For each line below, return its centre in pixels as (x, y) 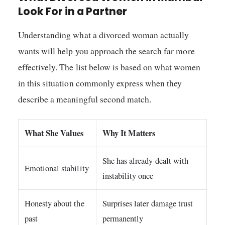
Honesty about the (54, 204)
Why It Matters (129, 133)
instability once (128, 176)
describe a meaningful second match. (85, 99)
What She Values (54, 133)
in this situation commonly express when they (100, 83)
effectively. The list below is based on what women (109, 67)
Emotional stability (57, 168)
